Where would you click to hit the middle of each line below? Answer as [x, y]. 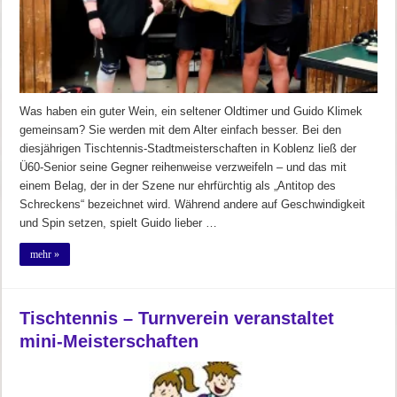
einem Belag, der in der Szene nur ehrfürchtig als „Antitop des [178, 186]
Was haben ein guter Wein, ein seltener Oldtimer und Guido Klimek [191, 112]
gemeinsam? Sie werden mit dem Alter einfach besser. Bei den [181, 130]
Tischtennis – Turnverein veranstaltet [177, 319]
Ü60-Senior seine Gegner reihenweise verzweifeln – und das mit [183, 167]
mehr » [45, 255]
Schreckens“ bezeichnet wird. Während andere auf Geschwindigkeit [193, 205]
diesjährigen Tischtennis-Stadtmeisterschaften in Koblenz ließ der [188, 149]
